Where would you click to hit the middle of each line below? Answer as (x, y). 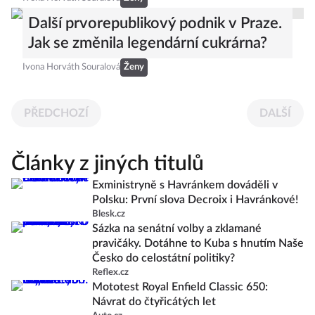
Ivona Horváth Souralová (71, 67)
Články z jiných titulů (108, 164)
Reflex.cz (110, 273)
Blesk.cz (109, 214)
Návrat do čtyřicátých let (154, 302)
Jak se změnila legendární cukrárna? (148, 43)
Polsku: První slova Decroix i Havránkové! (195, 200)
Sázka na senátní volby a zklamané (177, 229)
